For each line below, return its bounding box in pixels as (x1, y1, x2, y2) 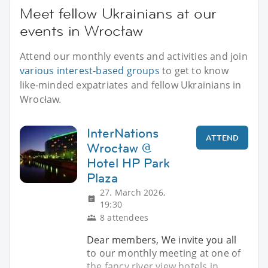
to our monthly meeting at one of (87, 246, 241, 260)
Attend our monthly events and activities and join (20, 49, 248, 63)
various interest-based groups (20, 63, 160, 77)
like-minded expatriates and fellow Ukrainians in (20, 78, 242, 92)
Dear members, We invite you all (87, 233, 237, 246)
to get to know (159, 63, 229, 77)
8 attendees (100, 211, 149, 223)
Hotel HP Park (87, 154, 170, 172)
